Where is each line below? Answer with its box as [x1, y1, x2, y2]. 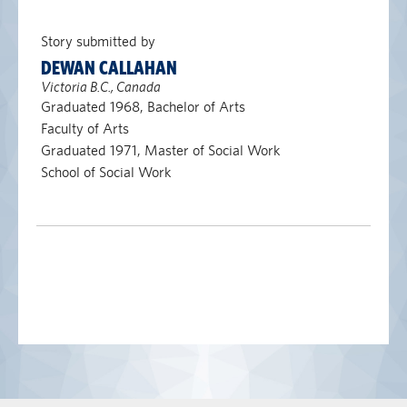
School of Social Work [40, 164, 171, 181]
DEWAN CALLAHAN [40, 57, 177, 79]
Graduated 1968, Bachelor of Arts [40, 98, 245, 115]
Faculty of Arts [40, 120, 129, 137]
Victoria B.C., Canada [40, 78, 161, 95]
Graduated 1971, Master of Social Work [40, 142, 280, 159]
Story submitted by [40, 33, 155, 50]
